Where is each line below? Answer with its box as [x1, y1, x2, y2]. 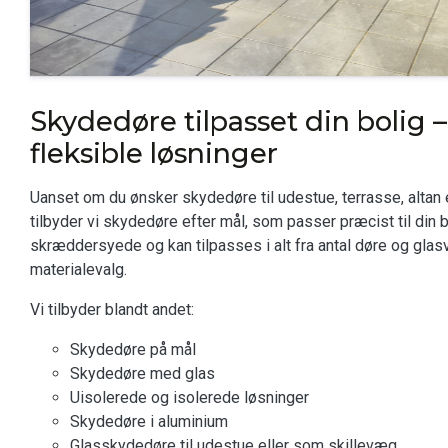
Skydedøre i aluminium [70, 412, 228, 431]
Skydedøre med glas [70, 364, 215, 383]
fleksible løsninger [30, 137, 278, 170]
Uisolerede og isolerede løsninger [70, 388, 309, 407]
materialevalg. [30, 260, 127, 279]
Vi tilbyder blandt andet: [30, 300, 194, 319]
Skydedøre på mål [70, 340, 196, 359]
